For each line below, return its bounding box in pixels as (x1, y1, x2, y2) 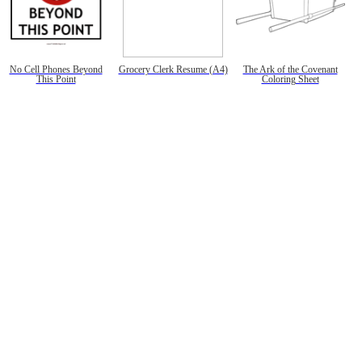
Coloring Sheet (261, 74, 319, 84)
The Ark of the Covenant (242, 65, 338, 74)
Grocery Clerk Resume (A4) (118, 65, 228, 74)
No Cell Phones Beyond (9, 65, 103, 74)
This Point (36, 74, 76, 84)
